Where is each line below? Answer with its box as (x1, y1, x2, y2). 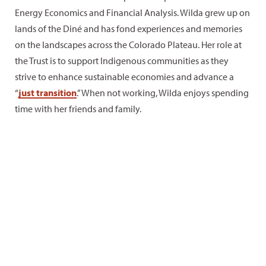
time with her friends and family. (15, 103, 141, 115)
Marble (53, 252, 81, 264)
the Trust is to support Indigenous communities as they (15, 55, 229, 67)
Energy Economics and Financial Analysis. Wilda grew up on (15, 7, 250, 19)
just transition (18, 87, 77, 99)
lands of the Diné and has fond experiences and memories (15, 23, 242, 35)
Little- (187, 203, 228, 222)
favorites (30, 222, 86, 241)
